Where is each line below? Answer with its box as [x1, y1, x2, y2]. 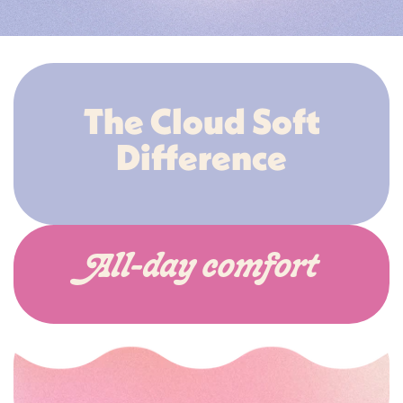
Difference [116, 134, 287, 179]
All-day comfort [85, 253, 318, 285]
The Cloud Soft [83, 98, 320, 143]
